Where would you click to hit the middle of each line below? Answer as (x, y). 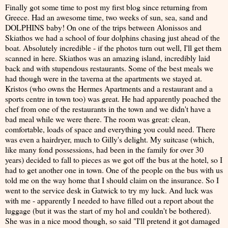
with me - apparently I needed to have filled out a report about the (109, 200)
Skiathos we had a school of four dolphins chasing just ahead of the (112, 37)
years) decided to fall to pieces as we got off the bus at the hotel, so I (114, 160)
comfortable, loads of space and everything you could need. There (110, 129)
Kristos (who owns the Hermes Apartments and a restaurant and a (109, 88)
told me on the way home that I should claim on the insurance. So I (112, 180)
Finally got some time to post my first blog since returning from (106, 7)
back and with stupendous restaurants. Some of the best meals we (109, 68)
